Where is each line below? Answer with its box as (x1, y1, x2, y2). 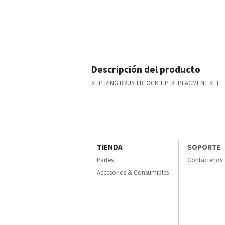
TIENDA (97, 142, 123, 152)
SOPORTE (187, 142, 221, 152)
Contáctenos (187, 156, 222, 164)
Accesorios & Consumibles (97, 168, 169, 177)
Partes (97, 156, 114, 164)
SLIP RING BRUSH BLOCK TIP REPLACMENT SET (91, 79, 219, 87)
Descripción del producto (91, 63, 200, 75)
